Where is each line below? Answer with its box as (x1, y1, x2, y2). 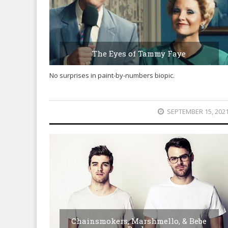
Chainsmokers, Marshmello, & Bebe (71, 215, 207, 226)
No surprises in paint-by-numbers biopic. (49, 70, 175, 80)
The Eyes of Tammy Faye (92, 48, 186, 59)
